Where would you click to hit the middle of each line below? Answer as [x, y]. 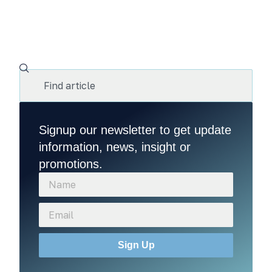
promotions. [71, 164]
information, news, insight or [115, 147]
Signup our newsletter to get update [135, 130]
